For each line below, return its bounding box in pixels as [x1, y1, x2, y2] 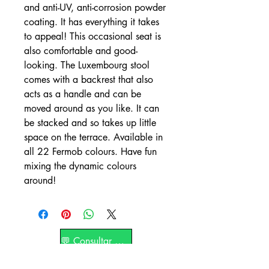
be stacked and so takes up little [24, 116, 156, 129]
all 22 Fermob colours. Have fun [24, 145, 157, 158]
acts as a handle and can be [24, 87, 141, 100]
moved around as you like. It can [24, 101, 159, 115]
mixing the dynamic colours [24, 159, 136, 172]
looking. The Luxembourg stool [24, 58, 150, 71]
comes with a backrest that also [24, 73, 153, 86]
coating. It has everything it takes [24, 15, 159, 28]
